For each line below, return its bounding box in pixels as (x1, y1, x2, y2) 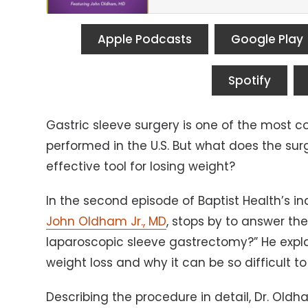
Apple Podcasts (97, 30, 192, 47)
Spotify (228, 71, 271, 89)
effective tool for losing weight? (46, 157, 236, 175)
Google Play (230, 30, 303, 47)
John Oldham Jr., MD (46, 212, 167, 230)
